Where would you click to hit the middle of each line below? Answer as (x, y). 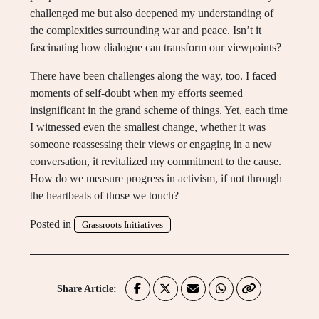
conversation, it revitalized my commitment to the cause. (156, 161)
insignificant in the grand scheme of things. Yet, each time (159, 110)
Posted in (52, 224)
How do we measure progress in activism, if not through (156, 178)
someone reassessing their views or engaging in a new (151, 144)
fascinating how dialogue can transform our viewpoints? (156, 47)
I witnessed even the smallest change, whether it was (148, 127)
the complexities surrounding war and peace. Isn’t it (146, 30)
